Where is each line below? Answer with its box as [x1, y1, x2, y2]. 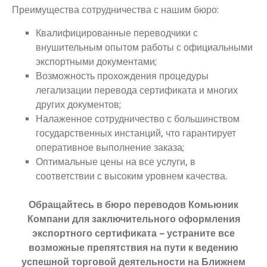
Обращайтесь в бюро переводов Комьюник [29, 199, 238, 211]
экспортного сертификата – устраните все [32, 228, 235, 240]
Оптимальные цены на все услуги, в [36, 156, 195, 168]
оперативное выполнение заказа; [36, 142, 184, 154]
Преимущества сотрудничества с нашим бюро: [12, 4, 219, 16]
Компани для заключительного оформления [27, 213, 240, 225]
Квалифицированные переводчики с [36, 27, 198, 39]
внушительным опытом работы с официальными [36, 42, 253, 54]
